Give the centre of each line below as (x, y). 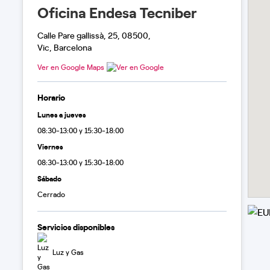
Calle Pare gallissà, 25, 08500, (94, 35)
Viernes (50, 146)
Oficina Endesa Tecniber (117, 12)
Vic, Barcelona (64, 47)
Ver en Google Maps (71, 67)
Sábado (49, 178)
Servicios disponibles (76, 227)
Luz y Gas (68, 252)
